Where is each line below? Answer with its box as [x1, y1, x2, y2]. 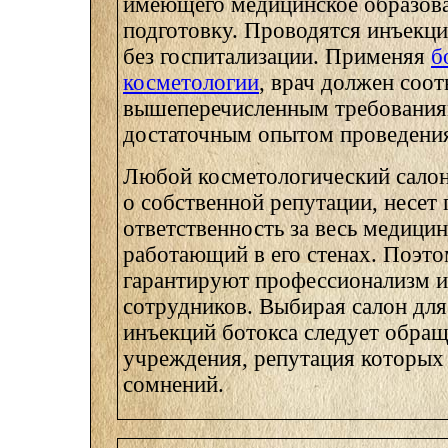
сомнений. [123, 371, 224, 397]
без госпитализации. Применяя [123, 43, 431, 69]
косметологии [123, 69, 259, 95]
